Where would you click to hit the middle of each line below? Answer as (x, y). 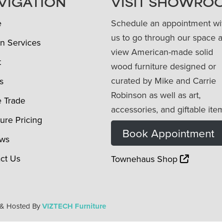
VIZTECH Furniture (74, 206)
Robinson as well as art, (156, 95)
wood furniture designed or (164, 66)
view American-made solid (162, 52)
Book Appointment (168, 133)
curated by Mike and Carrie (164, 81)
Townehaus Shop (145, 159)
